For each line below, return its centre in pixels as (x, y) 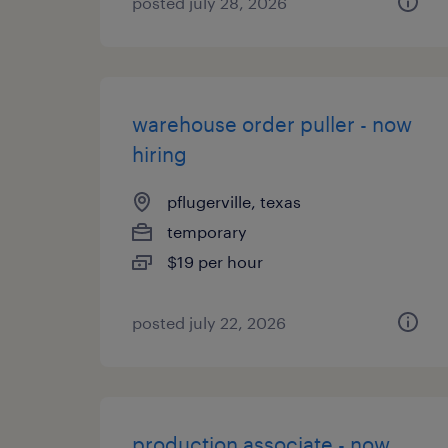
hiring (159, 154)
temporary (207, 231)
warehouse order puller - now (272, 124)
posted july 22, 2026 (209, 322)
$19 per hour (215, 261)
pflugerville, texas (234, 201)
